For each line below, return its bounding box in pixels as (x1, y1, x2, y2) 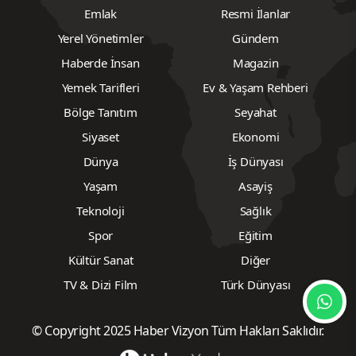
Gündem (232, 30, 279, 47)
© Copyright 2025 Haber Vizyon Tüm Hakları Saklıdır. (32, 322, 324, 340)
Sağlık (239, 203, 272, 219)
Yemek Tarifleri (61, 79, 140, 96)
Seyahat (234, 104, 277, 121)
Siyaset (82, 129, 119, 145)
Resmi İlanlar (220, 6, 291, 22)
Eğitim (238, 227, 273, 244)
